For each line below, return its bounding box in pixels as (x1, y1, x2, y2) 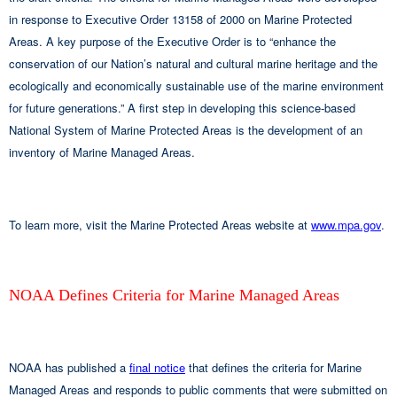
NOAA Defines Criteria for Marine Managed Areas (9, 285, 339, 304)
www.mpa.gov (311, 215, 381, 233)
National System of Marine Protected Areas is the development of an (9, 121, 362, 138)
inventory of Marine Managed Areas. (9, 143, 195, 160)
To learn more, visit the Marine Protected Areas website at (9, 215, 311, 233)
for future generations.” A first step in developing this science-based (9, 98, 355, 116)
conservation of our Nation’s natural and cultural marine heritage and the (9, 54, 378, 72)
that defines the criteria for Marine (185, 358, 362, 376)
